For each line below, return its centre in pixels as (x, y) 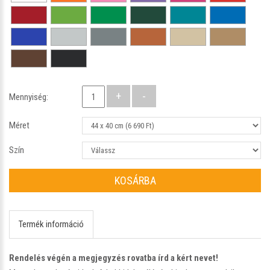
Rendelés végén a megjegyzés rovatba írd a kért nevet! (114, 258)
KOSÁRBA (135, 180)
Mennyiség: (29, 97)
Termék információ (51, 224)
